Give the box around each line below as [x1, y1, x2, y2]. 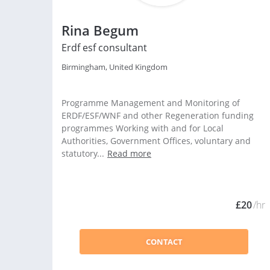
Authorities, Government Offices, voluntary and [61, 135, 251, 146]
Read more [107, 148, 151, 159]
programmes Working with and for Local [61, 122, 224, 134]
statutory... [61, 148, 104, 159]
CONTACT [145, 236, 183, 247]
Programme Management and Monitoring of [61, 97, 240, 108]
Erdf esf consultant [61, 41, 147, 54]
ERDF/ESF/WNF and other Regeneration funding [61, 110, 254, 121]
